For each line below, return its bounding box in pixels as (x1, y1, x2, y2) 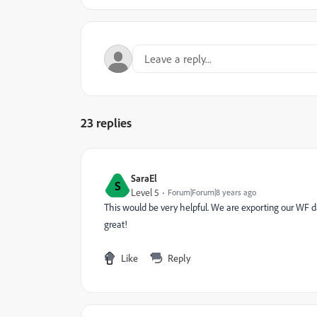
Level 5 (131, 186, 159, 199)
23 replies (81, 115, 132, 130)
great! (104, 218, 127, 231)
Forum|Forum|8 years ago (168, 187, 256, 197)
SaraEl (131, 172, 157, 184)
